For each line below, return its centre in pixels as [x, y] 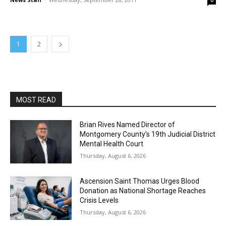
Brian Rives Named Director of [128, 125]
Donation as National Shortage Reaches [143, 190]
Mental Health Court [112, 144]
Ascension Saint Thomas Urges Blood [140, 181]
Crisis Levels [99, 200]
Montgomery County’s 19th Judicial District [148, 134]
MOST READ [36, 100]
